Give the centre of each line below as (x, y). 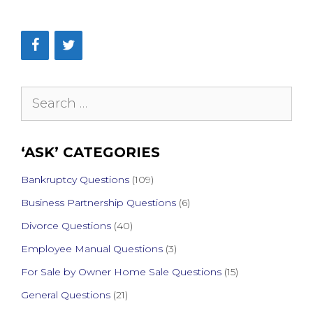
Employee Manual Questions (92, 249)
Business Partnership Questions (99, 203)
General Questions (66, 295)
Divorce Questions (66, 226)
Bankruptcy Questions (75, 180)
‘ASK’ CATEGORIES (90, 153)
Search (41, 96)
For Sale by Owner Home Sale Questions (121, 272)
